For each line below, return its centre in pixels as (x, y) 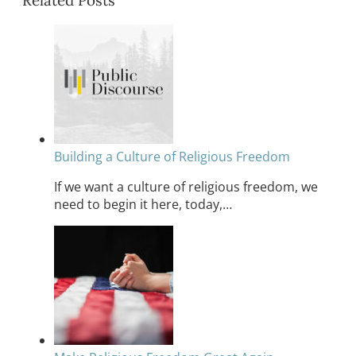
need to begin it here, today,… (143, 204)
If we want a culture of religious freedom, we (186, 186)
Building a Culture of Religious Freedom (172, 156)
